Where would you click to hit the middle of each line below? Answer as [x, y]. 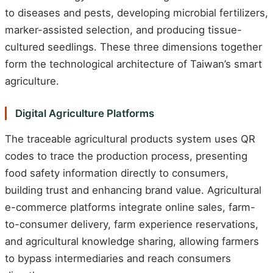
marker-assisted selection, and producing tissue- [123, 30]
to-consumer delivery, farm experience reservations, [132, 224]
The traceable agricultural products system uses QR [130, 139]
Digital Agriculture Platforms [84, 114]
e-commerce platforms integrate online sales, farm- [130, 207]
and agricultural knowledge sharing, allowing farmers [132, 241]
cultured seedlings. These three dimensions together [133, 47]
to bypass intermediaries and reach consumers [118, 258]
